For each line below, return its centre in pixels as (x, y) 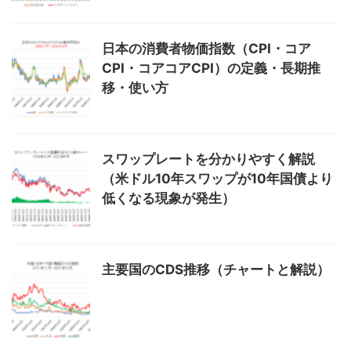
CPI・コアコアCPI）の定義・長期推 (211, 69)
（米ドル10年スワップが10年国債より (217, 179)
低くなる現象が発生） (168, 199)
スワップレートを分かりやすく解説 (208, 159)
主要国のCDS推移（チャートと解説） (216, 270)
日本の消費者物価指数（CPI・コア (206, 49)
